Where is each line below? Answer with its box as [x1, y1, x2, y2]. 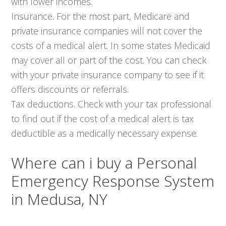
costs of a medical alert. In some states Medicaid [11, 39, 211, 51]
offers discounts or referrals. [11, 83, 129, 95]
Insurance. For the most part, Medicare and [11, 10, 190, 22]
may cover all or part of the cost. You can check [11, 53, 207, 66]
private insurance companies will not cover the [11, 24, 203, 37]
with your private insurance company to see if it [11, 68, 204, 81]
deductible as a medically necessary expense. [11, 127, 198, 139]
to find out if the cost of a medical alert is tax [11, 112, 194, 125]
